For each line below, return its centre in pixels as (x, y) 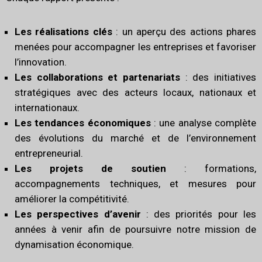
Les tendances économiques (83, 123)
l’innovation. (41, 62)
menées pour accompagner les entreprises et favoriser (135, 47)
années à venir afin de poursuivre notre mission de (135, 230)
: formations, (211, 169)
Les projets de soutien (90, 169)
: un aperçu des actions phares (184, 32)
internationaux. (47, 108)
